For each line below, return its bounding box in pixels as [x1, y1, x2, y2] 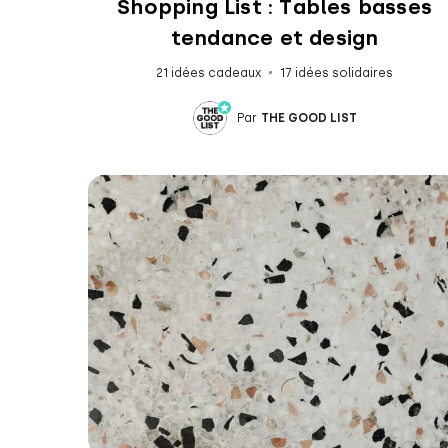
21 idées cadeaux [156, 65, 262, 80]
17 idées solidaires [280, 65, 394, 80]
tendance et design [170, 24, 379, 50]
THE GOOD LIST [260, 110, 357, 125]
